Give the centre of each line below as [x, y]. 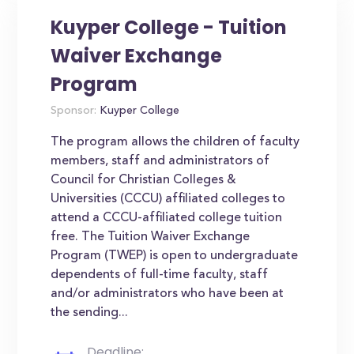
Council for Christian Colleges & [144, 180]
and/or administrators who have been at [168, 294]
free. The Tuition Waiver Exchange [151, 237]
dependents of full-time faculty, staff [160, 275]
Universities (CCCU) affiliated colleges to [168, 199]
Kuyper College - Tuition [169, 27]
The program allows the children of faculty [175, 142]
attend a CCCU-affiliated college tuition [167, 218]
